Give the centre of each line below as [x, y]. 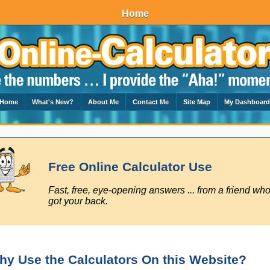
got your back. [78, 201]
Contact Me [151, 102]
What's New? [53, 102]
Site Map [196, 102]
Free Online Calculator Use [130, 167]
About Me [103, 102]
